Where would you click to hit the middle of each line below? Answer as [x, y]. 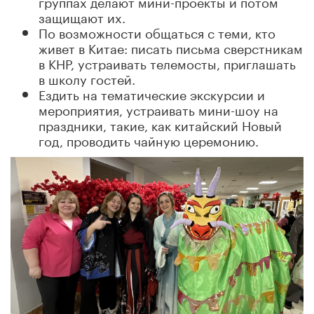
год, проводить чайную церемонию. [149, 139]
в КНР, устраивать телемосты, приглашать [167, 62]
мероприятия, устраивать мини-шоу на [158, 108]
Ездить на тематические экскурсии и [152, 93]
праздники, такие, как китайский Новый [160, 124]
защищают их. [82, 16]
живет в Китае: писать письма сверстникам [171, 47]
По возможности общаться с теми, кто [157, 31]
